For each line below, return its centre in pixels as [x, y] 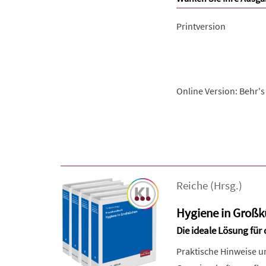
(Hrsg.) [225, 186]
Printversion [201, 26]
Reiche [192, 186]
